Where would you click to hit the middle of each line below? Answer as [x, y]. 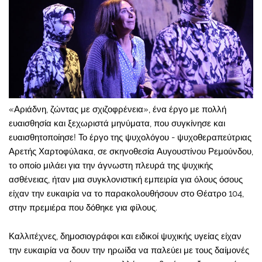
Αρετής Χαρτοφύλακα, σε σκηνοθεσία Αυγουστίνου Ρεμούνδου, [131, 152]
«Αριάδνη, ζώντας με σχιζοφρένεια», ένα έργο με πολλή [118, 110]
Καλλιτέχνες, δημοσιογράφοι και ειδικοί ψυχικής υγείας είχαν [125, 237]
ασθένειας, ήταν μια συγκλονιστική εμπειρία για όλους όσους [126, 180]
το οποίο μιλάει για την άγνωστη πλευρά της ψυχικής [111, 166]
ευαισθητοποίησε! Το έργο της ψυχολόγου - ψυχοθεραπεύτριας [130, 138]
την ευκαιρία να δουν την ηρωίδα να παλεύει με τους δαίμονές [129, 251]
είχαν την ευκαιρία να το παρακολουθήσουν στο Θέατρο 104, [126, 194]
